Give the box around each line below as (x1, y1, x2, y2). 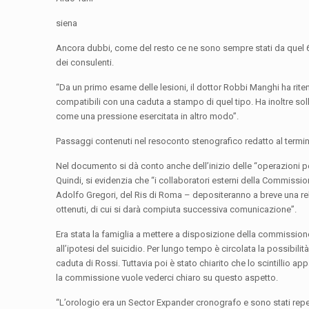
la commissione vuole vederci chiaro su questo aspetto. (56, 272, 279, 283)
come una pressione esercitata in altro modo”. (56, 111, 239, 122)
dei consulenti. (56, 57, 114, 68)
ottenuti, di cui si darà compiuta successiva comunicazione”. (56, 204, 297, 215)
